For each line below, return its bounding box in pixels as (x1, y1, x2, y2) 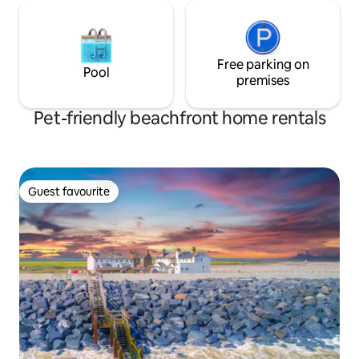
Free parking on (216, 56, 309, 74)
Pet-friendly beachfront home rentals (33, 107, 326, 131)
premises (236, 72, 289, 90)
